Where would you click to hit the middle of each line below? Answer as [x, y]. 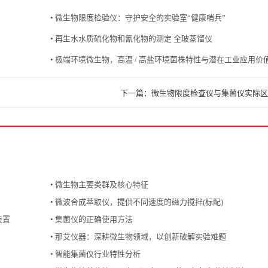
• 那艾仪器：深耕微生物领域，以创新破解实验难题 [138, 236]
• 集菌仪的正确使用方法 [92, 219]
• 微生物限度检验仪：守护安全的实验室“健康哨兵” [138, 17]
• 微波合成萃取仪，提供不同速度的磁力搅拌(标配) [137, 202]
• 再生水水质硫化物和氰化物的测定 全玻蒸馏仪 [131, 38]
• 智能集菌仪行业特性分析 [95, 254]
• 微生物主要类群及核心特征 [99, 184]
